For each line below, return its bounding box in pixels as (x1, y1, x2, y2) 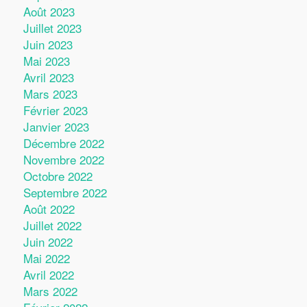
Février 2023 (23, 101, 88, 119)
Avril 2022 (23, 266, 74, 283)
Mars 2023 (23, 85, 77, 102)
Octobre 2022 (23, 167, 93, 184)
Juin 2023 (23, 36, 73, 53)
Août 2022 (23, 200, 75, 217)
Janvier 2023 (23, 118, 89, 135)
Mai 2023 (23, 52, 70, 69)
